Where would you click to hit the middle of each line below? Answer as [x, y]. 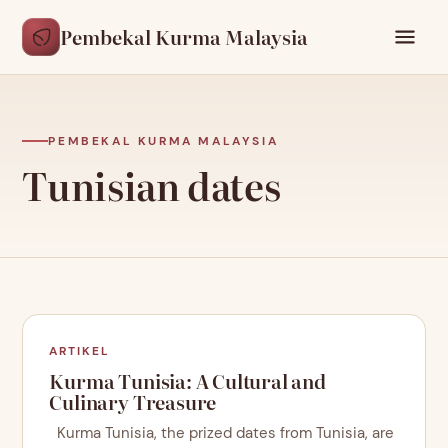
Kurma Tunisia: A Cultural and [187, 381]
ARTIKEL [79, 351]
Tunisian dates [151, 185]
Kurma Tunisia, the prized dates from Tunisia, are [222, 433]
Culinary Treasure [133, 402]
